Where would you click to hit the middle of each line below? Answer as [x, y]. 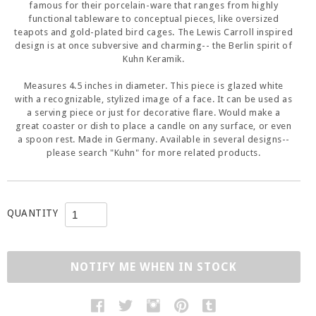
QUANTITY [33, 213]
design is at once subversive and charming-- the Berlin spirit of [154, 45]
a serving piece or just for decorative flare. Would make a [154, 112]
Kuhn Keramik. [154, 59]
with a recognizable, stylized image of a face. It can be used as [154, 99]
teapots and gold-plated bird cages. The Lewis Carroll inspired [154, 32]
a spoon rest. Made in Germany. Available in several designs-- [153, 139]
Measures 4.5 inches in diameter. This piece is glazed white [153, 85]
